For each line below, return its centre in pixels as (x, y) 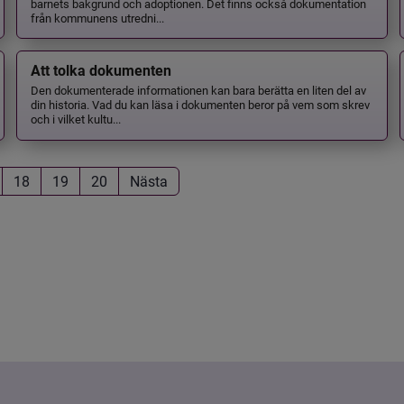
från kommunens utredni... (97, 17)
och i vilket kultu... (75, 119)
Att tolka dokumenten (101, 71)
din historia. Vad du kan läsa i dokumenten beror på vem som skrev (200, 105)
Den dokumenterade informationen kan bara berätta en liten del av (198, 90)
